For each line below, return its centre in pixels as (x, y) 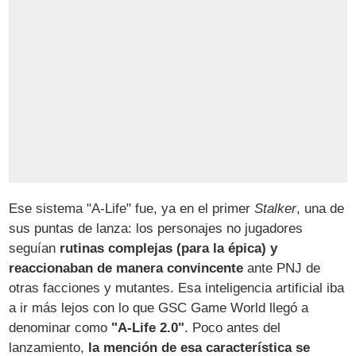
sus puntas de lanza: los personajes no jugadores (156, 228)
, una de (321, 208)
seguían (35, 248)
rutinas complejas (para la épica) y (169, 248)
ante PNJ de (282, 268)
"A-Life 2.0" (148, 327)
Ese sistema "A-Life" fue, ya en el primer (132, 208)
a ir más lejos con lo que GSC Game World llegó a (159, 308)
